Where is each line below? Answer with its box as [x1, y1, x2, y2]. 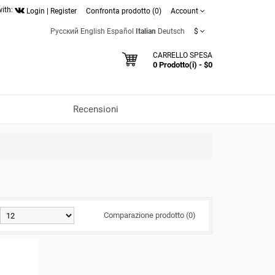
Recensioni [73, 104, 118, 115]
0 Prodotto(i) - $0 [153, 60, 212, 69]
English [80, 27, 105, 36]
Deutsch [158, 27, 185, 36]
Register [50, 7, 77, 15]
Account [171, 7, 198, 15]
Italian [136, 27, 156, 36]
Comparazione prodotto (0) [104, 211, 196, 220]
